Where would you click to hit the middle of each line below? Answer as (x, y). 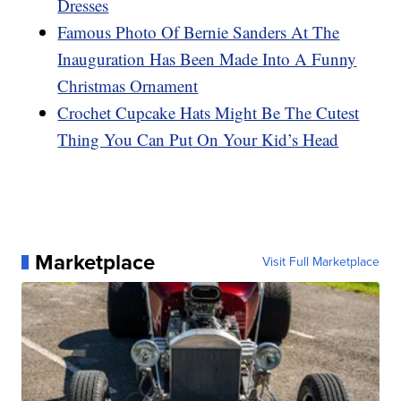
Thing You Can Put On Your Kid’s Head (198, 139)
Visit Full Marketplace (320, 261)
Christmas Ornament (128, 85)
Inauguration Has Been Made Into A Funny (207, 58)
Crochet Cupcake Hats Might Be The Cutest (209, 112)
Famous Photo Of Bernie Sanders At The (199, 31)
